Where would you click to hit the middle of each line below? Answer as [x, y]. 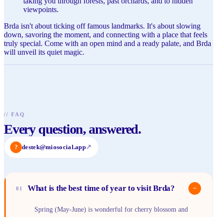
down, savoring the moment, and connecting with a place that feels [106, 34]
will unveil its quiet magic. [44, 52]
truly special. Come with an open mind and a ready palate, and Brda [108, 43]
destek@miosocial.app [54, 147]
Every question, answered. [72, 129]
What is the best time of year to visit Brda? [101, 188]
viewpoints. [41, 9]
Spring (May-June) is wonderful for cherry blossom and [111, 209]
